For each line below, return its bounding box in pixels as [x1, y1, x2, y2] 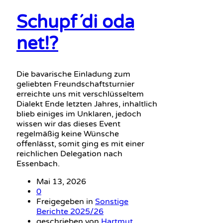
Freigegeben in [36, 197, 95, 207]
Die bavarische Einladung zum [16, 69, 130, 80]
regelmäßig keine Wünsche [16, 129, 119, 139]
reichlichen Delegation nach [16, 149, 122, 159]
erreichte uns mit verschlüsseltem [16, 89, 144, 100]
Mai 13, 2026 [36, 177, 86, 187]
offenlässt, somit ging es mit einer [16, 139, 144, 149]
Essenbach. [16, 159, 60, 169]
